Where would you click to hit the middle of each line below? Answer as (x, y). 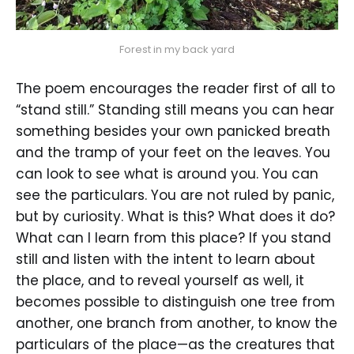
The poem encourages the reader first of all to (175, 89)
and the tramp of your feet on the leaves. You (173, 153)
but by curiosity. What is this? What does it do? (175, 217)
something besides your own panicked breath (173, 132)
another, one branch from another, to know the (177, 324)
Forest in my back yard (177, 49)
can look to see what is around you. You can (167, 174)
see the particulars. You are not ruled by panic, (175, 196)
